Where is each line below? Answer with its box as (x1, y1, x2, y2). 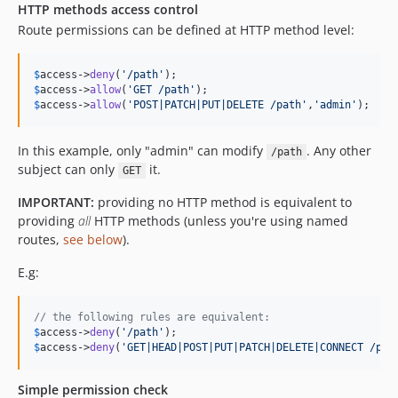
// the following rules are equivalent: (34, 311, 270, 323)
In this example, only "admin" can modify (18, 142, 267, 159)
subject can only (18, 161, 118, 178)
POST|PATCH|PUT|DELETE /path (133, 99, 301, 111)
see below (63, 231, 123, 248)
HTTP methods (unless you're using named (91, 212, 348, 229)
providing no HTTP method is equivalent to (94, 194, 352, 211)
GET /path (133, 84, 189, 96)
